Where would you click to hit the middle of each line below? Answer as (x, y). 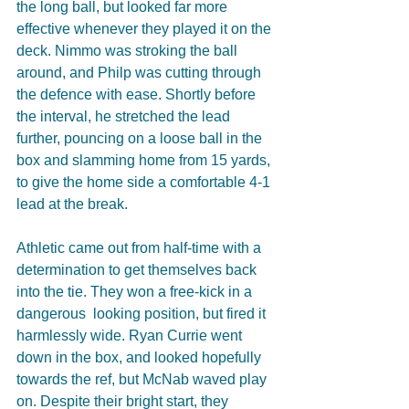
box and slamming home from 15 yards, (145, 160)
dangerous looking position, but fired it (143, 313)
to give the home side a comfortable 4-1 (145, 182)
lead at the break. (72, 204)
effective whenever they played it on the (146, 28)
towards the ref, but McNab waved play (143, 379)
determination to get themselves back (138, 269)
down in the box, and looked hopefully (141, 357)
